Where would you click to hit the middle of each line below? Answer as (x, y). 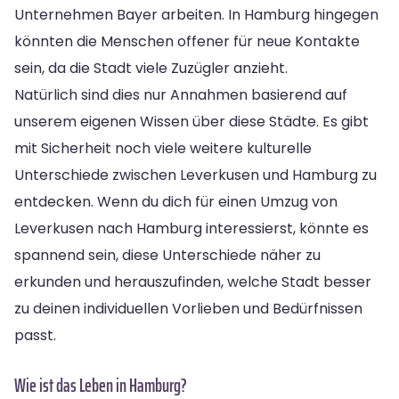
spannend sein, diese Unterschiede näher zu (167, 255)
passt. (35, 335)
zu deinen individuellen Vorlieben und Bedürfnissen (188, 308)
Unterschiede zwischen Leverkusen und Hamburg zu (195, 175)
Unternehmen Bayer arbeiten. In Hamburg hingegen (196, 14)
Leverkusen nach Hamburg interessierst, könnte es (191, 228)
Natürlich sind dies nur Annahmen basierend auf (181, 94)
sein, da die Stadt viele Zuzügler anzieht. (151, 68)
